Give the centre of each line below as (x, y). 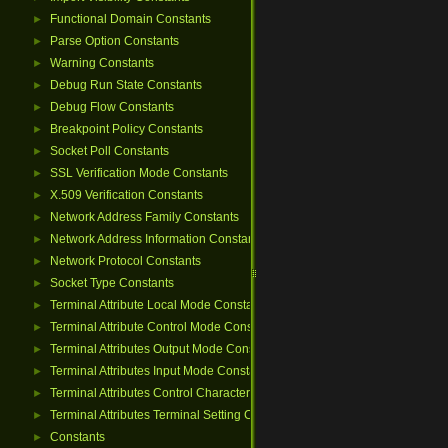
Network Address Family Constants (144, 217)
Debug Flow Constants (112, 107)
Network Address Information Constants (157, 239)
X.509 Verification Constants (126, 195)
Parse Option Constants (114, 41)
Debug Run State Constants (126, 85)
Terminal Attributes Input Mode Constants (161, 371)
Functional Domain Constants (130, 19)
